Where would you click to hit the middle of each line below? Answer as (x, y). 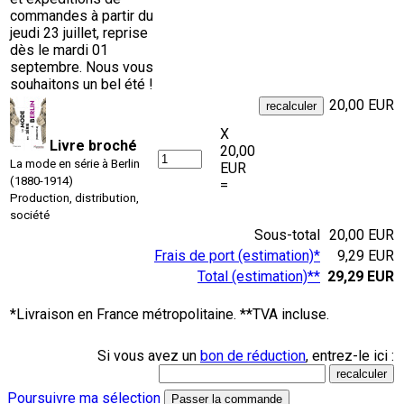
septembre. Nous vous (82, 67)
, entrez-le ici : (350, 355)
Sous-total (289, 234)
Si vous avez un (149, 355)
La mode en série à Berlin (75, 163)
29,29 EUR (361, 276)
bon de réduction (253, 355)
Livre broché (93, 145)
